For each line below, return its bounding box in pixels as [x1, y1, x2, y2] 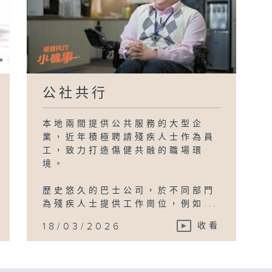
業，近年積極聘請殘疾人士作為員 [42, 132, 216, 142]
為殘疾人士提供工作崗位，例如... [42, 199, 219, 209]
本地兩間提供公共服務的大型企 [42, 118, 205, 129]
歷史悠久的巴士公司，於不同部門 [42, 185, 216, 195]
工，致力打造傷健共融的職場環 [42, 145, 205, 155]
